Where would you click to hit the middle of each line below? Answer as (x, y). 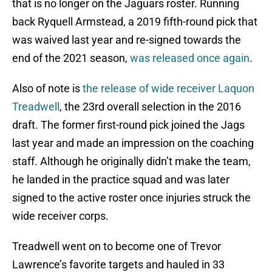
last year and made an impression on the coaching (133, 143)
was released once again (190, 58)
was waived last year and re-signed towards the (127, 40)
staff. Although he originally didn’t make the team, (131, 161)
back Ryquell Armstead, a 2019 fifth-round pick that (135, 22)
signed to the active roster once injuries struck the (131, 198)
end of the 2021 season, (71, 58)
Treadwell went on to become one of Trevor (117, 246)
